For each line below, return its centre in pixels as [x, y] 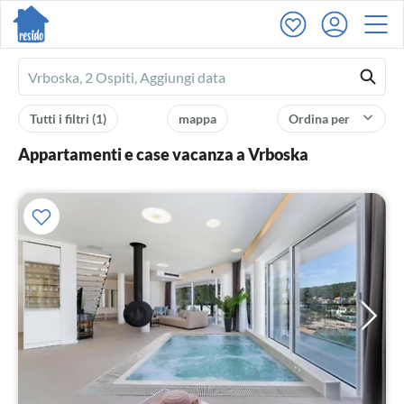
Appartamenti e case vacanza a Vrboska [163, 154]
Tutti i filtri [61, 119]
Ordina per [321, 119]
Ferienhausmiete [80, 78]
